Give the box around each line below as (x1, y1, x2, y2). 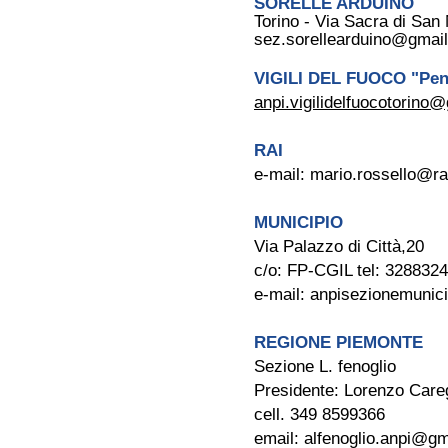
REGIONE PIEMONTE (254, 333, 423, 352)
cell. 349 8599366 (254, 405, 385, 424)
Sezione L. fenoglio (254, 357, 396, 376)
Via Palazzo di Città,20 (254, 237, 424, 256)
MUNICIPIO (254, 213, 343, 232)
